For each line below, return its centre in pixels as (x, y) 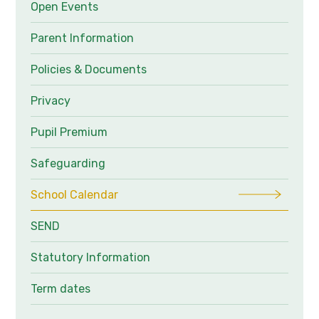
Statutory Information (90, 257)
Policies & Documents (88, 69)
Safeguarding (68, 163)
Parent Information (82, 38)
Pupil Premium (69, 132)
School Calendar (74, 194)
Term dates (60, 288)
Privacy (50, 100)
